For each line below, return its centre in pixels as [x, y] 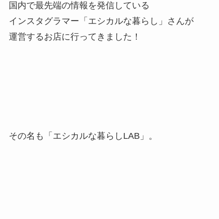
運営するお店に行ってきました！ [75, 36]
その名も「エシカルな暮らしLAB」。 [83, 136]
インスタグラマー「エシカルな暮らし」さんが [101, 21]
